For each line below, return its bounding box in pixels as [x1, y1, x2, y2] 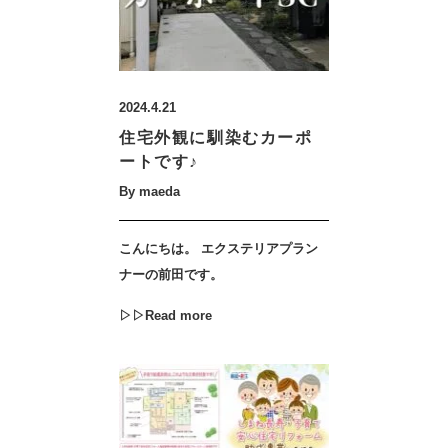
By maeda [119, 184, 180, 199]
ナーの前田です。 [119, 267, 223, 282]
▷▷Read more [119, 308, 212, 323]
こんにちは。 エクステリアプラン [119, 241, 318, 256]
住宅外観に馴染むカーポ [119, 129, 313, 146]
